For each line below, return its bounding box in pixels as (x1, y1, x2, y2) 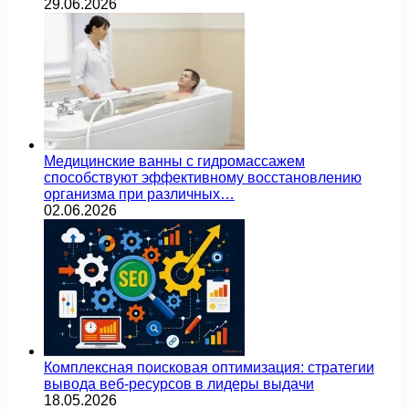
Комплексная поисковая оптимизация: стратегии (44, 360, 374, 376)
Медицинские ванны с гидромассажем (44, 153, 305, 170)
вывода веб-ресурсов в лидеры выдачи (44, 376, 314, 393)
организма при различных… (44, 186, 235, 203)
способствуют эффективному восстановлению (44, 170, 362, 186)
